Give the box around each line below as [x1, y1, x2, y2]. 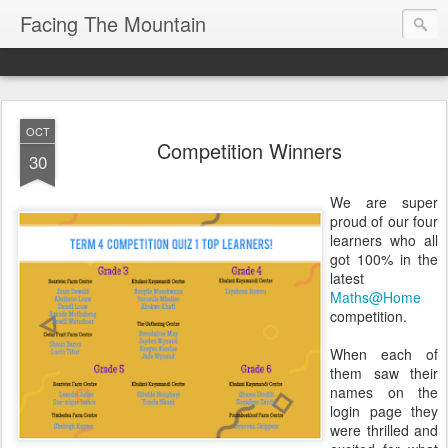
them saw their [330, 363, 438, 383]
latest [330, 268, 364, 288]
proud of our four [330, 211, 438, 231]
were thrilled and [330, 420, 438, 440]
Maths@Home [330, 287, 421, 307]
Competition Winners [156, 136, 342, 165]
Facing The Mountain [20, 9, 206, 38]
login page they [330, 401, 438, 421]
